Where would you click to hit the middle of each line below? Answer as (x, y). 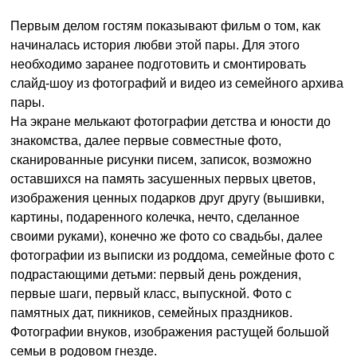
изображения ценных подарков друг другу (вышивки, (168, 198)
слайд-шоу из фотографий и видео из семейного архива (177, 83)
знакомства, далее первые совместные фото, (146, 141)
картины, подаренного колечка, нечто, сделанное (155, 217)
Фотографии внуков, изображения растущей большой (170, 332)
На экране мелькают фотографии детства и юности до (171, 122)
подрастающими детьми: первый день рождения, (156, 275)
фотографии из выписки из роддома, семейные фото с (173, 255)
